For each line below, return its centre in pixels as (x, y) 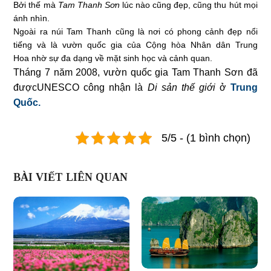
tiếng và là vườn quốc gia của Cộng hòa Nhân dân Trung (135, 44)
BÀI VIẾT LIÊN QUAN (71, 177)
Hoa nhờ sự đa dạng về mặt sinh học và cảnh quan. (113, 58)
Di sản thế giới (183, 87)
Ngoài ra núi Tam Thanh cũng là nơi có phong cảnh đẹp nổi (135, 31)
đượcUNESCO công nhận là (80, 87)
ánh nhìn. (32, 18)
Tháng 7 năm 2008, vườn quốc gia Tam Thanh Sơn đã (135, 72)
